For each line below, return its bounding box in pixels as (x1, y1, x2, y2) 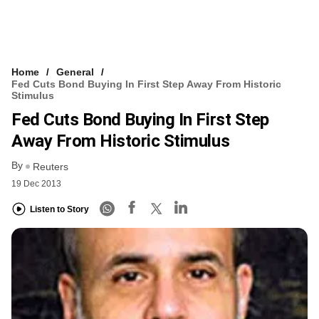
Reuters (33, 160, 68, 172)
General (56, 66, 94, 78)
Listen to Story (30, 204, 89, 215)
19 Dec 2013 (11, 178, 61, 189)
